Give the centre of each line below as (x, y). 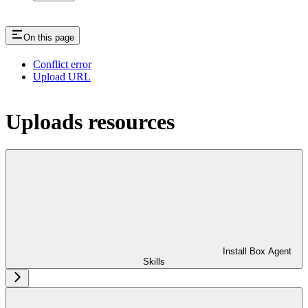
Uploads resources (90, 121)
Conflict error (62, 65)
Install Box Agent (257, 252)
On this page (49, 38)
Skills (154, 262)
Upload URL (62, 77)
